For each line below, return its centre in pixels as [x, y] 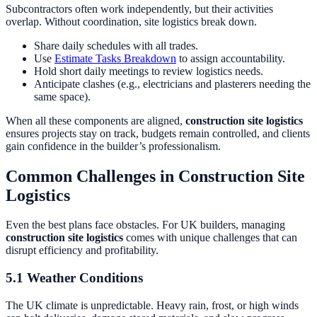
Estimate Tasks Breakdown [115, 58]
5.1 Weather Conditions [74, 278]
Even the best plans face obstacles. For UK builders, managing [145, 225]
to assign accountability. [231, 58]
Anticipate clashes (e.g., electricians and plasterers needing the [172, 83]
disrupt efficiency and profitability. [82, 250]
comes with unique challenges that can [210, 238]
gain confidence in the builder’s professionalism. [113, 146]
